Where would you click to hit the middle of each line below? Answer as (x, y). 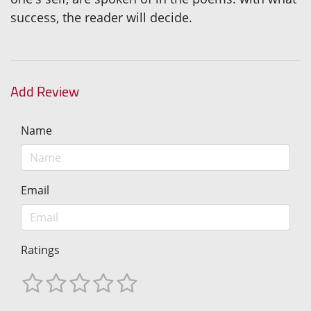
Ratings (40, 250)
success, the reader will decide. (101, 18)
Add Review (45, 92)
